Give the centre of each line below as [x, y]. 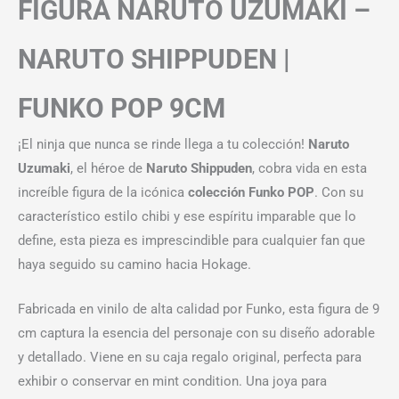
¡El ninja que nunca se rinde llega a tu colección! [163, 145]
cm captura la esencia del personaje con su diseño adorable [196, 334]
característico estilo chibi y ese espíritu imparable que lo [187, 217]
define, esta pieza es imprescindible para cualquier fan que [191, 241]
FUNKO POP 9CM [122, 109]
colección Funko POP [251, 193]
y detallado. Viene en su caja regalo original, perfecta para [190, 358]
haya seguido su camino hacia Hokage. [134, 265]
